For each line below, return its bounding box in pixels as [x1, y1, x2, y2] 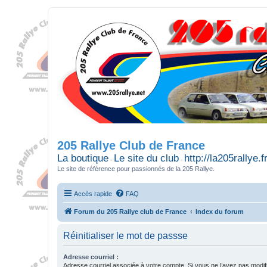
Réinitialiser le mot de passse [63, 230, 188, 241]
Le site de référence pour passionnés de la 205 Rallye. [57, 165, 215, 172]
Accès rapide [74, 190, 112, 197]
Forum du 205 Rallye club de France [74, 207, 187, 215]
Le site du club [114, 153, 179, 164]
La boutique [57, 153, 108, 164]
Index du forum [195, 207, 244, 215]
